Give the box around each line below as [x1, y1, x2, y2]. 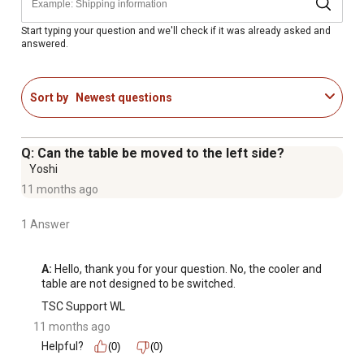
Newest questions [76, 90, 172, 104]
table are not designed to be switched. [41, 277, 236, 291]
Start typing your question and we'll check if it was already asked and [21, 24, 331, 37]
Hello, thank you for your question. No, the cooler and [52, 262, 322, 276]
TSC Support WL [41, 300, 125, 314]
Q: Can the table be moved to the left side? [21, 145, 284, 162]
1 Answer [21, 218, 70, 232]
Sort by [30, 90, 68, 104]
